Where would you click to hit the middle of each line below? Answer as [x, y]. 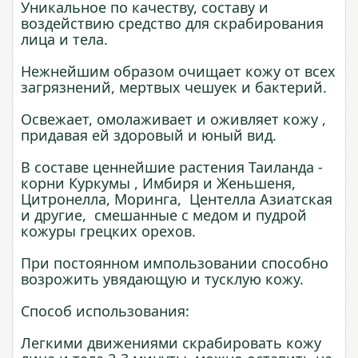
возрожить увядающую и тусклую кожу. [162, 279]
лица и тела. [64, 40]
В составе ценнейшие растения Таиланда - [172, 167]
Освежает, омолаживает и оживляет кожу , [173, 119]
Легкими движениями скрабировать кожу [171, 343]
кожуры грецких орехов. [108, 231]
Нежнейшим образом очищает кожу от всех [178, 72]
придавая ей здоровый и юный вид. [149, 135]
